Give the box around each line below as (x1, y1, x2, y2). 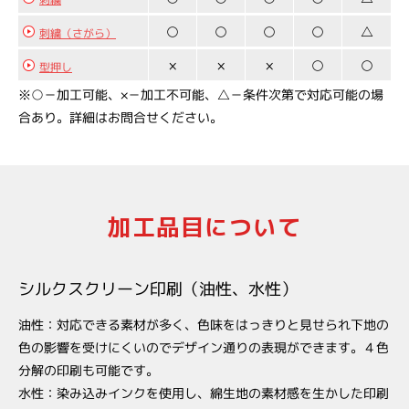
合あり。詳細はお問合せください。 (17, 108, 223, 127)
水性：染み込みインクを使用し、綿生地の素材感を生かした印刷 (17, 383, 389, 403)
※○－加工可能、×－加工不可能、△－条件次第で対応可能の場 (18, 85, 384, 104)
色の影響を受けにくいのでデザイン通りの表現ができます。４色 (18, 338, 390, 357)
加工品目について (108, 211, 301, 243)
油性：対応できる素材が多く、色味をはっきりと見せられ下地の (18, 315, 390, 334)
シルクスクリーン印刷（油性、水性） (17, 277, 299, 301)
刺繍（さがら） (38, 25, 117, 42)
